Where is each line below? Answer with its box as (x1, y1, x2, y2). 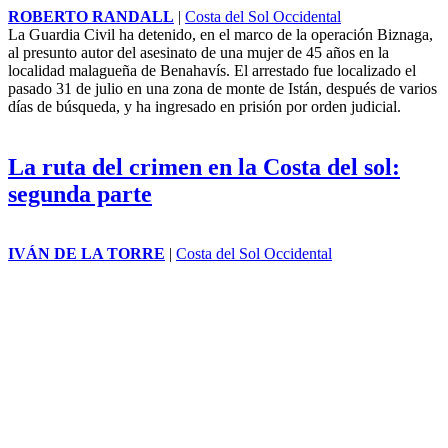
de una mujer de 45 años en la (197, 43, 389, 61)
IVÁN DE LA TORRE (8, 245, 165, 263)
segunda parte (8, 180, 152, 207)
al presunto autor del (8, 43, 140, 61)
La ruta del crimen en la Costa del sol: (8, 153, 400, 180)
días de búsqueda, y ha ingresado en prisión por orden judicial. (8, 97, 401, 115)
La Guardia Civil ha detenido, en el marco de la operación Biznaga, (8, 25, 433, 43)
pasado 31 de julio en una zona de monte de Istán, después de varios (8, 79, 437, 97)
